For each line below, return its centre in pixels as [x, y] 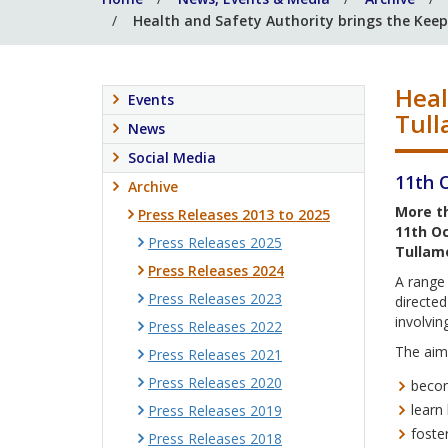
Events [151, 99]
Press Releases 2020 [215, 382]
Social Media [172, 157]
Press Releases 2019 [215, 410]
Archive [153, 186]
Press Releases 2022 [215, 326]
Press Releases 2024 [216, 270]
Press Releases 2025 [215, 242]
